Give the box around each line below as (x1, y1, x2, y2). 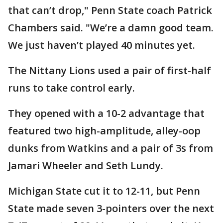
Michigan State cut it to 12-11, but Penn (8, 184, 200, 198)
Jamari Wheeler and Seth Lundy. (8, 159, 163, 172)
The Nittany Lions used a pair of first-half (8, 64, 211, 77)
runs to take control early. (8, 81, 135, 95)
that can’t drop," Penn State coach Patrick (8, 3, 212, 17)
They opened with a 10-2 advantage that (8, 107, 205, 120)
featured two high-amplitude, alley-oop (8, 124, 201, 137)
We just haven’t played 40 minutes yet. (8, 38, 195, 52)
